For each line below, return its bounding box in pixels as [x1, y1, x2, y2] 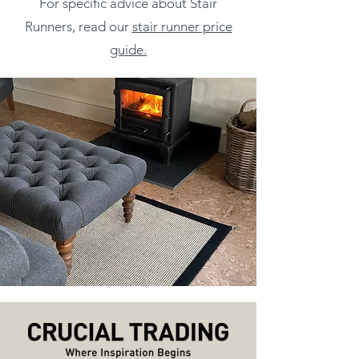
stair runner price [131, 18, 232, 34]
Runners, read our [24, 18, 132, 34]
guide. [110, 41, 147, 58]
